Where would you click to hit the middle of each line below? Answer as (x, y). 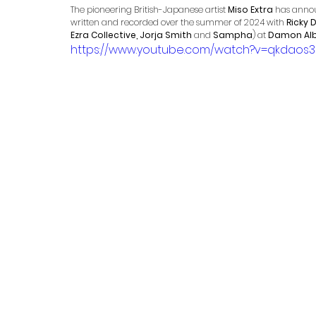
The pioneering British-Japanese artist (149, 10)
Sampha (233, 35)
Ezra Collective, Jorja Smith (131, 35)
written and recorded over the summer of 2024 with (178, 23)
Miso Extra (250, 10)
